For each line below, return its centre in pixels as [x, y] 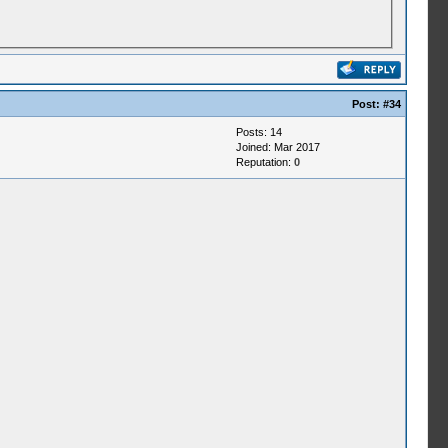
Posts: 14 [258, 132]
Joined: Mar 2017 [277, 147]
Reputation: [264, 162]
